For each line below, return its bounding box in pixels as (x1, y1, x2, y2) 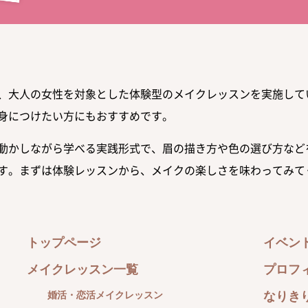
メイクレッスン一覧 (27, 262, 138, 276)
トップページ (27, 235, 101, 250)
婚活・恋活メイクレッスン (47, 289, 163, 300)
